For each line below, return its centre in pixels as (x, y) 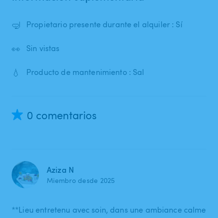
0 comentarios (62, 115)
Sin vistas (43, 48)
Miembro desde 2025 (81, 180)
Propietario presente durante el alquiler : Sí (104, 25)
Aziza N (61, 170)
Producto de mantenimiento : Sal (85, 72)
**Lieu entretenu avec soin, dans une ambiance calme (109, 209)
